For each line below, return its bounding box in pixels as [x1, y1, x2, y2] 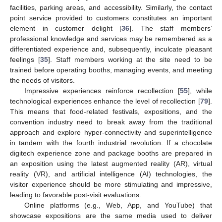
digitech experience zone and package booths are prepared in [10, 149, 212, 158]
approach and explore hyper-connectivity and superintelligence [10, 128, 212, 137]
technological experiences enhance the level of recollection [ [10, 97, 200, 106]
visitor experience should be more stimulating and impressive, [10, 180, 212, 189]
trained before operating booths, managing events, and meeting [10, 66, 212, 74]
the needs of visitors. [10, 76, 75, 85]
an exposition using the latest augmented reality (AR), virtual [10, 160, 212, 168]
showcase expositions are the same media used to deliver [10, 212, 212, 220]
